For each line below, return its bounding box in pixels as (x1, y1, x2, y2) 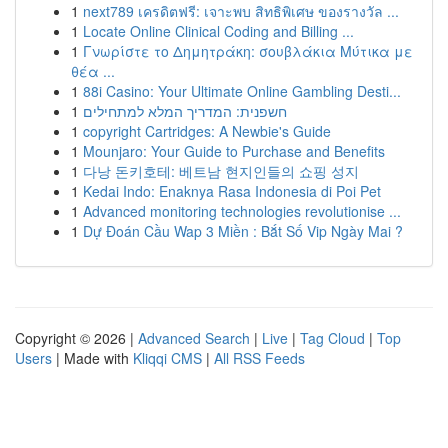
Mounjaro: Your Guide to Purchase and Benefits (83, 141, 385, 161)
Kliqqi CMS (133, 348, 202, 368)
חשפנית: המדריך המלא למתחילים (83, 101, 287, 121)
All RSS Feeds (214, 348, 305, 368)
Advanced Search (138, 328, 250, 348)
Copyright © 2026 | (15, 328, 138, 348)
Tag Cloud (300, 328, 365, 348)
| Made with (52, 348, 133, 368)
